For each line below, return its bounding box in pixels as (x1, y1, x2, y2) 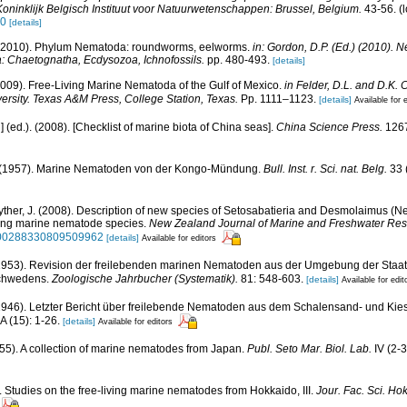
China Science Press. (276, 120, 382, 134)
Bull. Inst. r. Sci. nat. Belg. (263, 162, 387, 175)
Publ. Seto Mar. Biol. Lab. (247, 342, 372, 355)
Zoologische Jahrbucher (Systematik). (52, 272, 238, 285)
